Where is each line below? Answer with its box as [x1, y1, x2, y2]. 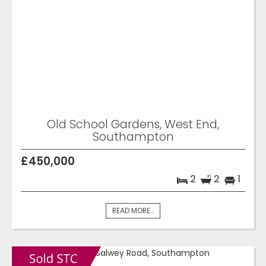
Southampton [92, 128, 174, 145]
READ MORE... [112, 206, 154, 216]
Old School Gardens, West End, [47, 116, 219, 133]
